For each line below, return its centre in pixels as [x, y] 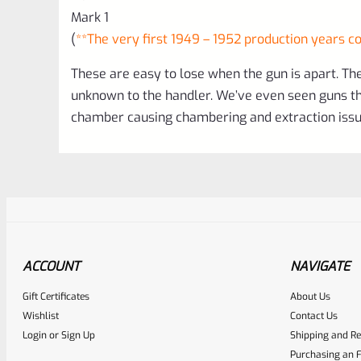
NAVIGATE [320, 266]
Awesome [227, 312]
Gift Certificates [56, 296]
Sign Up [78, 335]
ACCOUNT [51, 266]
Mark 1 [90, 17]
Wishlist [41, 315]
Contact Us [314, 315]
